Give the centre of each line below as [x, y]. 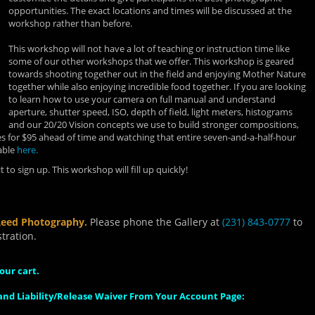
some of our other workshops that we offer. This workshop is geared [151, 61]
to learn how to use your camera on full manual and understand [142, 99]
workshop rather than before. [70, 23]
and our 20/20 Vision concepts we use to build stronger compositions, [154, 124]
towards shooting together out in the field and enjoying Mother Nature [157, 74]
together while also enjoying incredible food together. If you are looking [157, 86]
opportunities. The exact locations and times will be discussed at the [150, 11]
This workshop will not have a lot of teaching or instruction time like [149, 49]
